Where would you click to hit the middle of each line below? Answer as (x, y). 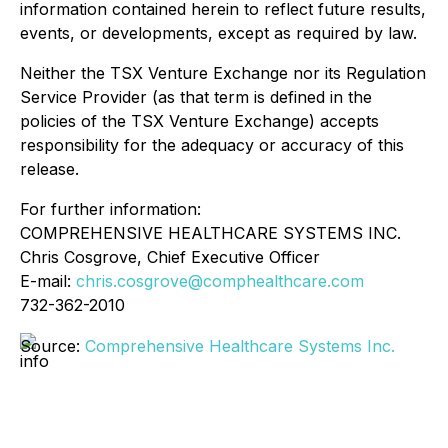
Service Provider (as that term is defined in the (196, 97)
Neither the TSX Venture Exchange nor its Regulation (223, 73)
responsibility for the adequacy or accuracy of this (212, 145)
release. (49, 169)
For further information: (110, 209)
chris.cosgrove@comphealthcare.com (220, 281)
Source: (52, 346)
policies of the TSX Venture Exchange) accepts (199, 121)
